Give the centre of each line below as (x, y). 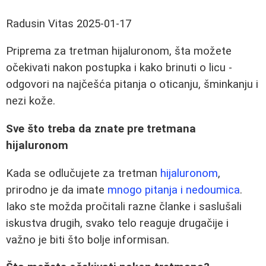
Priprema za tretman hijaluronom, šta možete (119, 51)
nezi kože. (31, 101)
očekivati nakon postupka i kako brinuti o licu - (119, 68)
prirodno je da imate (57, 190)
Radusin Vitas (40, 23)
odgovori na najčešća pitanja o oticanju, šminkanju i (132, 85)
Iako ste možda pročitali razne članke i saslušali (124, 206)
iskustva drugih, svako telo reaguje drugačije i (117, 223)
